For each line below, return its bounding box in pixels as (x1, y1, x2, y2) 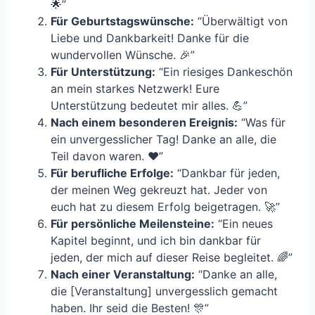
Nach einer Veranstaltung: (51, 267, 195, 282)
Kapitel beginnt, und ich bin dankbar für (51, 233, 261, 248)
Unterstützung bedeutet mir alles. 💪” (51, 98, 247, 113)
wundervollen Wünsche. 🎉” (51, 48, 195, 63)
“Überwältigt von (194, 14, 288, 29)
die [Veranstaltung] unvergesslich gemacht (51, 284, 278, 299)
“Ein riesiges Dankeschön (155, 65, 292, 79)
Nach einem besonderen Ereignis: (51, 115, 238, 130)
